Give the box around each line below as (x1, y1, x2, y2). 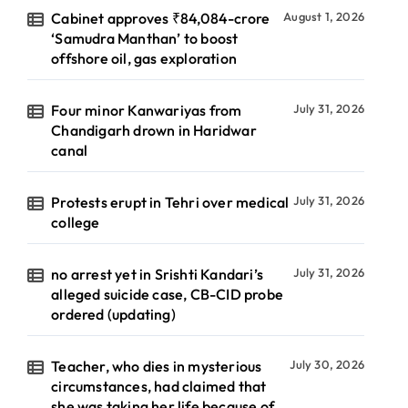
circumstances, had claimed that (51, 377, 267, 395)
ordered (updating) (51, 305, 176, 323)
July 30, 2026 (290, 357, 364, 372)
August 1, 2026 (283, 9, 364, 24)
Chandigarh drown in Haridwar (51, 121, 257, 139)
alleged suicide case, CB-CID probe (51, 285, 284, 303)
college (51, 213, 100, 231)
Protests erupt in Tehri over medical (51, 193, 290, 211)
